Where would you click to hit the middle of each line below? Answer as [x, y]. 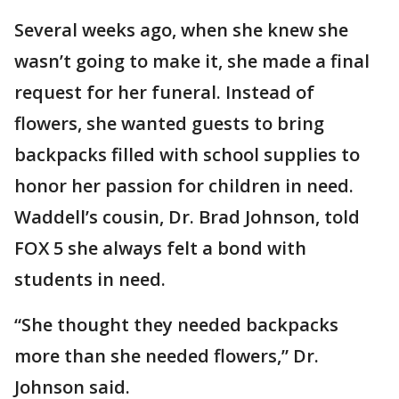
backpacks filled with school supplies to [187, 155]
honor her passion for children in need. [184, 186]
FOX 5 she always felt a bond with [160, 248]
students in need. [90, 279]
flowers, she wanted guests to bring [169, 123]
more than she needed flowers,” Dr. [167, 356]
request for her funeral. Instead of [164, 92]
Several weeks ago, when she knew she [181, 30]
